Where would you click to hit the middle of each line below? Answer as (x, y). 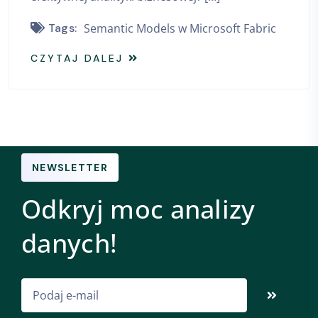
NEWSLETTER (70, 168)
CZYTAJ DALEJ (77, 59)
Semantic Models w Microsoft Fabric (180, 28)
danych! (70, 243)
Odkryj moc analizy (138, 209)
